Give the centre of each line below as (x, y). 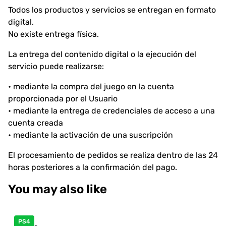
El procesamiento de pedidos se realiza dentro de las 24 (113, 155)
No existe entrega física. (53, 34)
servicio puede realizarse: (56, 66)
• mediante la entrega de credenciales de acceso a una (111, 110)
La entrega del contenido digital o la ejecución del (102, 54)
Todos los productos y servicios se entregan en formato (112, 10)
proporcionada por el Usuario (63, 98)
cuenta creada (36, 123)
